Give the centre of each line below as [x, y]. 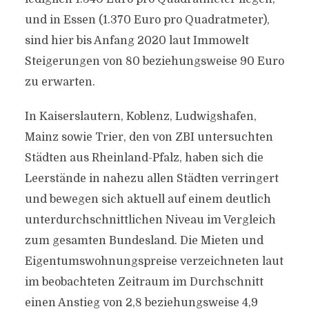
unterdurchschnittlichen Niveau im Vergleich [150, 220]
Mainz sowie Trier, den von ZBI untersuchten [149, 137]
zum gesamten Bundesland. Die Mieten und [144, 241]
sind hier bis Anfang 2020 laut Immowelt [137, 41]
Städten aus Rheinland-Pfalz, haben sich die [144, 158]
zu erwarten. [60, 82]
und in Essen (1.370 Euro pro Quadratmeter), [147, 20]
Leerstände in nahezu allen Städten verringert [151, 179]
